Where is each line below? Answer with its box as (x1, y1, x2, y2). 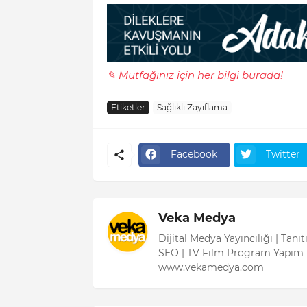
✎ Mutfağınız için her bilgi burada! (106, 68, 283, 82)
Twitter (265, 148, 300, 161)
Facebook (170, 148, 217, 161)
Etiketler (110, 102, 145, 113)
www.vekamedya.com (158, 260, 264, 273)
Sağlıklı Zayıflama (156, 102, 228, 113)
